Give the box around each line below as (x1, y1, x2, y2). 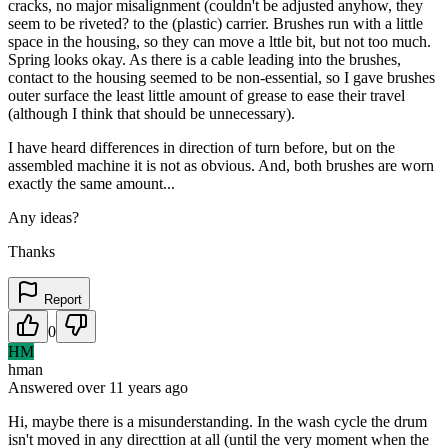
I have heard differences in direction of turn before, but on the (8, 138, 395, 156)
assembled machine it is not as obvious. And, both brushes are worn (8, 156, 434, 174)
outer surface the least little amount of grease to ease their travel (8, 86, 405, 104)
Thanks (8, 242, 55, 260)
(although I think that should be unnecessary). (8, 104, 295, 122)
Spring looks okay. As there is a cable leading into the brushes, (8, 50, 401, 68)
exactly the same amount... (8, 174, 175, 192)
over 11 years (77, 378, 161, 396)
